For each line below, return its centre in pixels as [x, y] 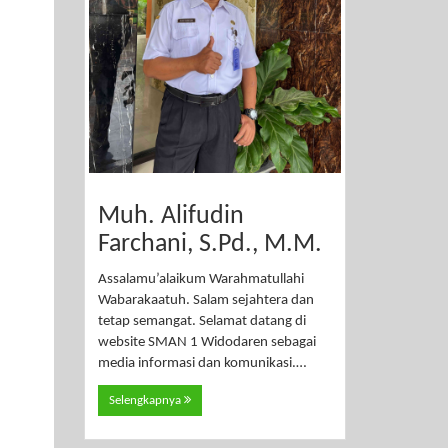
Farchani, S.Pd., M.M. [209, 244]
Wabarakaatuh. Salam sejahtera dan [205, 301]
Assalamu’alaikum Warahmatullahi [200, 280]
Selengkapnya [146, 400]
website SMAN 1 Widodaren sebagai [206, 343]
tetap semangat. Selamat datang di [201, 322]
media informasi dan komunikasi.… [201, 364]
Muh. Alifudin [170, 216]
